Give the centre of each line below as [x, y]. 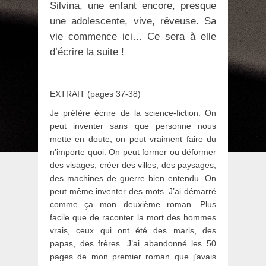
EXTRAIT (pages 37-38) [95, 94]
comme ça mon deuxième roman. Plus [133, 204]
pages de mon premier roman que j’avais [133, 256]
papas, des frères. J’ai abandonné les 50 [133, 243]
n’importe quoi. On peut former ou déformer [133, 152]
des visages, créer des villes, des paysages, [133, 165]
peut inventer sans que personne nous [133, 126]
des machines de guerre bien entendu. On [133, 178]
